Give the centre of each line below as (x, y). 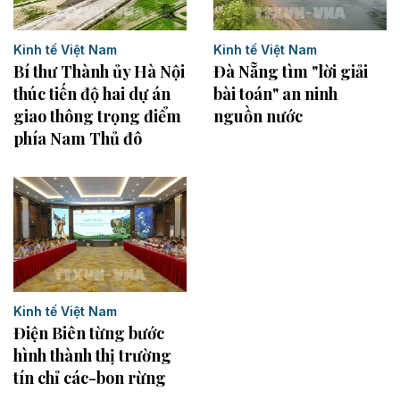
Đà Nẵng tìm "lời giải (291, 72)
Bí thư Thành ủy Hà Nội (99, 72)
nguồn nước (258, 117)
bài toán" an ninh (275, 94)
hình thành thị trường (92, 356)
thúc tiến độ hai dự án (92, 94)
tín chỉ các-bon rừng (90, 378)
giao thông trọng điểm (97, 117)
